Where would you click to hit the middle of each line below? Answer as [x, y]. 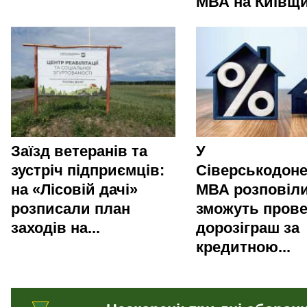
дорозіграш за [248, 228]
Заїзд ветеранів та [79, 151]
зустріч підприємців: [88, 170]
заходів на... [56, 228]
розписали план [71, 208]
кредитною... [243, 247]
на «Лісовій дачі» [74, 189]
